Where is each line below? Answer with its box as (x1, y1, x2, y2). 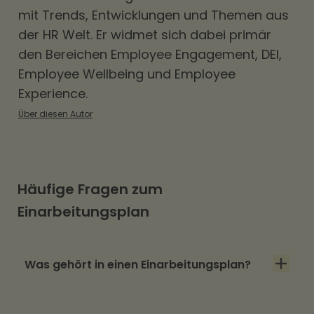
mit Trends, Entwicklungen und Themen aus (18, 6, 289, 24)
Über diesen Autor (18, 108, 93, 120)
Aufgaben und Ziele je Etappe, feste (25, 296, 219, 312)
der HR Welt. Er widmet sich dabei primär (18, 26, 271, 43)
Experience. (18, 85, 88, 102)
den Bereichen (18, 46, 111, 63)
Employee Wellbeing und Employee (18, 65, 235, 83)
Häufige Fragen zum (18, 179, 163, 199)
